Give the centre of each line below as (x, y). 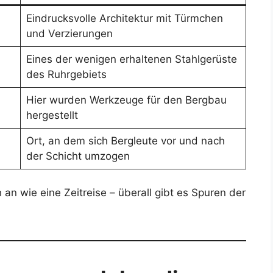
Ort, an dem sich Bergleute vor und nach (125, 141)
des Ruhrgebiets (66, 75)
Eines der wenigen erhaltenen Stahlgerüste (131, 59)
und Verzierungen (69, 34)
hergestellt (52, 115)
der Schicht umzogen (78, 156)
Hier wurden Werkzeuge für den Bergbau (126, 100)
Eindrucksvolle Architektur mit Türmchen (124, 19)
